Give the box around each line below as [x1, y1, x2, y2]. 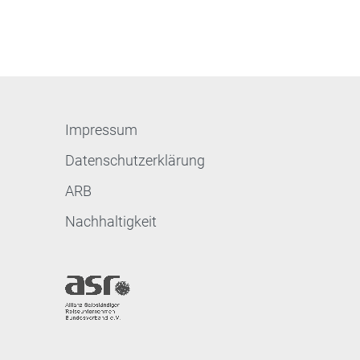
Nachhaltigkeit [64, 212, 157, 230]
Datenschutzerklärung [64, 151, 205, 169]
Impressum [64, 121, 137, 138]
